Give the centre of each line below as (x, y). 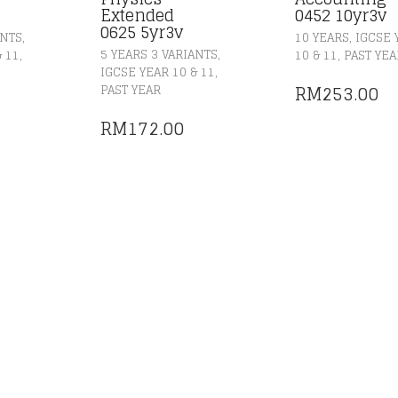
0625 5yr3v (141, 32)
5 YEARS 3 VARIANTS (159, 54)
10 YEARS (322, 37)
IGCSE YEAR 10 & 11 (157, 72)
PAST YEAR (130, 90)
